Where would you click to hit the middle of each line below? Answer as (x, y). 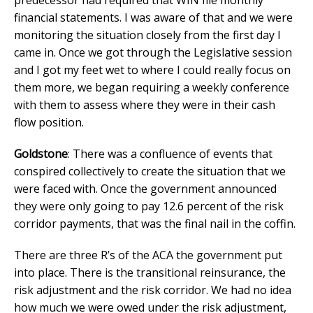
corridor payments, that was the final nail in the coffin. (155, 223)
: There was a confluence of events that (170, 153)
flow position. (49, 122)
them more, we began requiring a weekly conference (152, 87)
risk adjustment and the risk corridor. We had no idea (153, 290)
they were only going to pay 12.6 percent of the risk (149, 206)
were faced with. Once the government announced (145, 188)
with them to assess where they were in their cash (145, 104)
